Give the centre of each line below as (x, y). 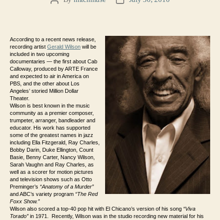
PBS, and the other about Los (45, 84)
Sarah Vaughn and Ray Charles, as (52, 165)
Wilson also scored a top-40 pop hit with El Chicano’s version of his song (96, 209)
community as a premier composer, (52, 113)
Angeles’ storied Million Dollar (44, 91)
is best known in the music (58, 106)
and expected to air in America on (49, 76)
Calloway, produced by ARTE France (54, 69)
